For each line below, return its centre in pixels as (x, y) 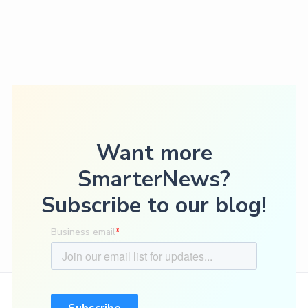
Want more (154, 153)
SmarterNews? (154, 179)
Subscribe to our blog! (154, 205)
